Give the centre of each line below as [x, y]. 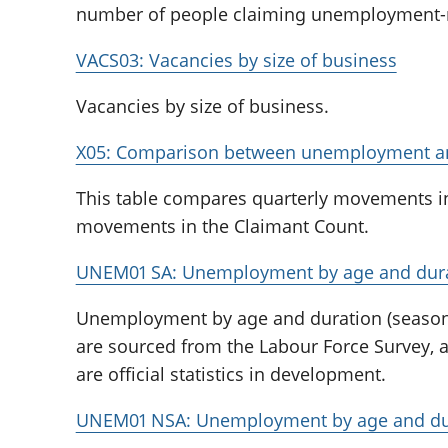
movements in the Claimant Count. [222, 225]
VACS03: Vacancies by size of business [236, 59]
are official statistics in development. [230, 373]
